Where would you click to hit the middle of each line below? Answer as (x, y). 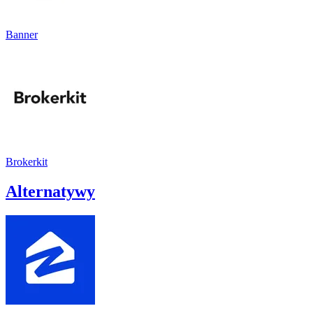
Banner (22, 34)
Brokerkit (27, 161)
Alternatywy (50, 191)
